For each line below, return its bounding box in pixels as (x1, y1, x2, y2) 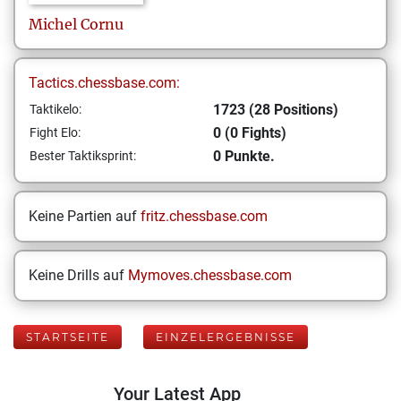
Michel (29, 15, 77, 33)
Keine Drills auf (29, 267, 128, 284)
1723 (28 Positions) (213, 101, 338, 118)
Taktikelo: (30, 102, 81, 116)
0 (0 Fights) (213, 124, 286, 141)
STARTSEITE (26, 330, 109, 344)
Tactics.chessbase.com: (29, 74, 180, 91)
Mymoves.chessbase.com (128, 267, 292, 284)
